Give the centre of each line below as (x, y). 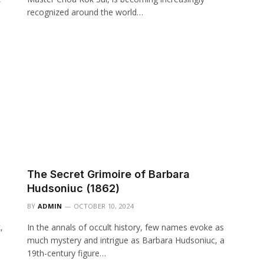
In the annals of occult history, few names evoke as (126, 227)
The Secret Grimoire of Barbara (108, 174)
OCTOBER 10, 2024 (104, 206)
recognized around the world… (85, 12)
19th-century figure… (67, 253)
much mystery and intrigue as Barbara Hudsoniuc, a (126, 240)
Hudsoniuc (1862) (73, 189)
